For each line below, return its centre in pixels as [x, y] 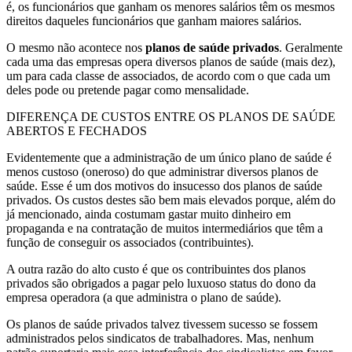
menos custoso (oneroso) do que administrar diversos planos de [162, 171]
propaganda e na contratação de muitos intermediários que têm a [165, 228]
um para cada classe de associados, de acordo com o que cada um [168, 75]
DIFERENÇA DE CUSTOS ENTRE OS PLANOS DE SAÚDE [171, 116]
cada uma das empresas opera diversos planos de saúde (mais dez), [171, 61]
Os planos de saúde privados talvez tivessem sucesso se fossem [162, 324]
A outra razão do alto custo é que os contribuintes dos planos [156, 269]
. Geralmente [311, 47]
